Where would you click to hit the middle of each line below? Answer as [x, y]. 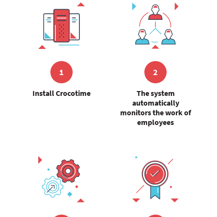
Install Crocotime [62, 93]
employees [155, 122]
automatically [155, 103]
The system [155, 93]
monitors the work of [155, 112]
